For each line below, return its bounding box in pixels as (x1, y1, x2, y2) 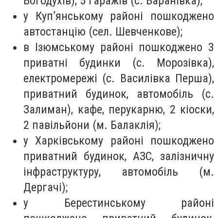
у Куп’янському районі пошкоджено (23, 9, 214, 23)
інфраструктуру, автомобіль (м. (23, 164, 214, 179)
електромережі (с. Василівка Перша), (23, 71, 214, 85)
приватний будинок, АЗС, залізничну (23, 149, 214, 163)
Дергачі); (23, 180, 68, 194)
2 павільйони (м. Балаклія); (23, 118, 161, 132)
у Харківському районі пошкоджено (23, 133, 214, 147)
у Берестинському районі (23, 196, 214, 210)
